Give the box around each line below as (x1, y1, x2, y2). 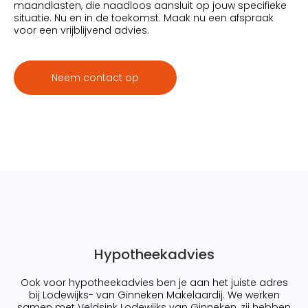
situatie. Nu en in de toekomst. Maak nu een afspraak (14, 11, 274, 25)
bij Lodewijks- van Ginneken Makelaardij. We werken (28, 287, 280, 302)
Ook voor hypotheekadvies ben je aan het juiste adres (20, 275, 288, 289)
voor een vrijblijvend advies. (14, 23, 149, 38)
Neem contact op (52, 70, 139, 85)
